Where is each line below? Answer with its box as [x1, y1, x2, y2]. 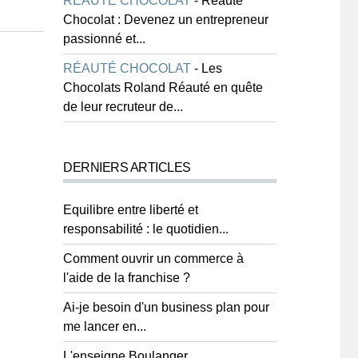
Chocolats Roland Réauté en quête [63, 81, 263, 94]
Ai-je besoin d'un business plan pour [63, 300, 269, 314]
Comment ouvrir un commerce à [63, 252, 244, 265]
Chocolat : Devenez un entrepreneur [63, 13, 268, 26]
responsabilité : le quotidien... [63, 222, 229, 236]
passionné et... [63, 32, 145, 46]
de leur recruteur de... [63, 100, 183, 113]
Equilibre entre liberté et [63, 203, 198, 217]
